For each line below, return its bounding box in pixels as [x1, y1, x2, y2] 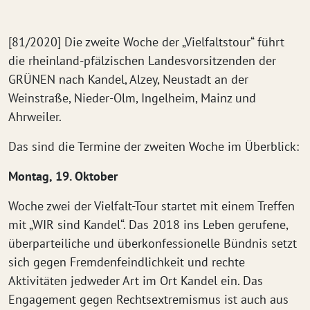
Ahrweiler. [8, 109, 62, 125]
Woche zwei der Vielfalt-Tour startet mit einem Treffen [8, 198, 295, 214]
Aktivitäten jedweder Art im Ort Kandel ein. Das [8, 273, 263, 289]
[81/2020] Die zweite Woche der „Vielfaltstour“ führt [8, 34, 284, 50]
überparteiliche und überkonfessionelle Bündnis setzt [8, 235, 297, 251]
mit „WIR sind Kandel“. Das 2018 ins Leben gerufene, [8, 217, 288, 232]
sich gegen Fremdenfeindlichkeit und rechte [8, 254, 245, 270]
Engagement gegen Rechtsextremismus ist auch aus [8, 291, 289, 307]
